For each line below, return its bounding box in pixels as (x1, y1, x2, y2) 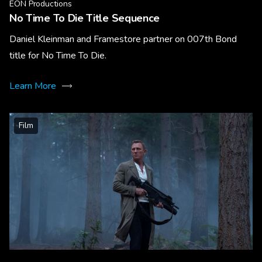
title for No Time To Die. (9, 49, 106, 63)
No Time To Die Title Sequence (9, 11, 160, 26)
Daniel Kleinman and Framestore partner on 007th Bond (9, 33, 237, 46)
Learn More (9, 80, 56, 93)
